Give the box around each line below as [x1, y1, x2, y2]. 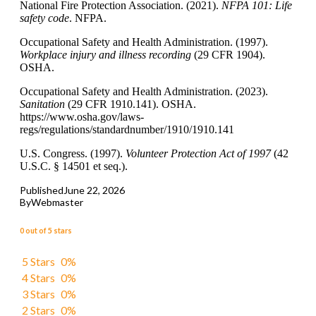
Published [20, 183, 63, 196]
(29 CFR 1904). [191, 48, 265, 61]
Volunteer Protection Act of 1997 [126, 147, 271, 159]
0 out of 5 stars [20, 225, 72, 235]
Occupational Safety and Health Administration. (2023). [20, 85, 268, 97]
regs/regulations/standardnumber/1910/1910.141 [20, 123, 234, 135]
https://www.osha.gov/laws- [20, 110, 144, 123]
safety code [20, 11, 69, 24]
